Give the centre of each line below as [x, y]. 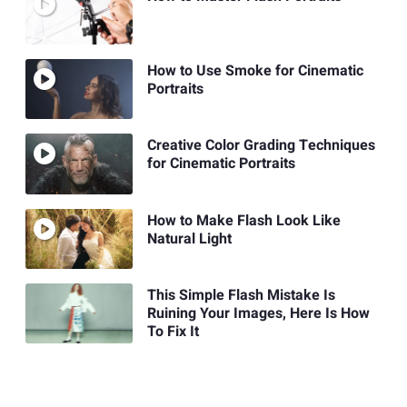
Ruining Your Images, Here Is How [258, 314]
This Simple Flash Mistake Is [241, 296]
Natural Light [189, 238]
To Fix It [173, 332]
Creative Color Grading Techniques [261, 146]
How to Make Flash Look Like [243, 220]
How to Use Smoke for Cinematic [255, 71]
